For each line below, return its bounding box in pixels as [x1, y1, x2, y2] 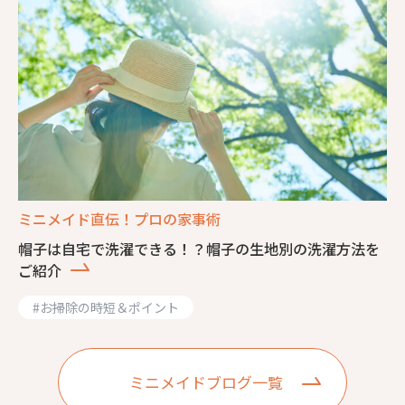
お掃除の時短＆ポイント [40, 297, 179, 316]
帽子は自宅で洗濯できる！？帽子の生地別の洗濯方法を [18, 237, 380, 259]
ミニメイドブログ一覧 [128, 371, 283, 394]
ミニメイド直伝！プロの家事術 [18, 207, 221, 230]
